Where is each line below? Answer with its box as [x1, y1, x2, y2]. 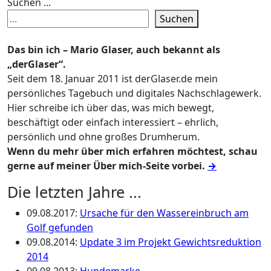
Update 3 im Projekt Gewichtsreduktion [80, 235, 261, 249]
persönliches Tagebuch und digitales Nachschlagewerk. [7, 87, 261, 100]
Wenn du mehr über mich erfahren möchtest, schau [7, 145, 258, 158]
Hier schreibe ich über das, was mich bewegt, [7, 101, 214, 114]
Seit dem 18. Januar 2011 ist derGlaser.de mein [7, 72, 218, 85]
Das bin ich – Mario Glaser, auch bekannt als [7, 43, 220, 56]
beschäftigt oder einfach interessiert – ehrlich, [7, 116, 218, 129]
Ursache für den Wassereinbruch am [80, 206, 249, 220]
